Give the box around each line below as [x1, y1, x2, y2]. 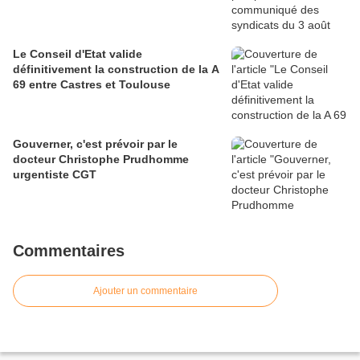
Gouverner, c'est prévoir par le [13, 137, 178, 151]
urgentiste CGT [13, 168, 96, 182]
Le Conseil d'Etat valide [13, 47, 142, 61]
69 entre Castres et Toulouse [13, 78, 170, 92]
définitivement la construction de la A [13, 63, 219, 76]
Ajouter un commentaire [93, 285, 198, 297]
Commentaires [13, 242, 125, 260]
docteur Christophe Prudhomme [13, 153, 189, 166]
